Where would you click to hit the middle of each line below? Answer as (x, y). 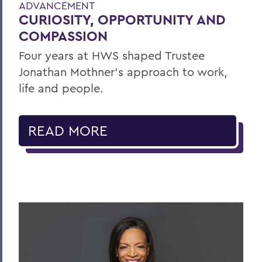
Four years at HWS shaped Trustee (112, 56)
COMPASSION (63, 36)
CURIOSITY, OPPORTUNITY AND (122, 20)
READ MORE (68, 131)
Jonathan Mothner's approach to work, (123, 72)
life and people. (61, 88)
